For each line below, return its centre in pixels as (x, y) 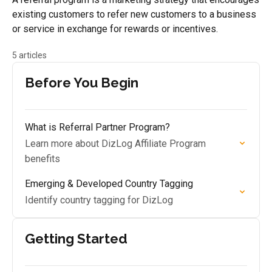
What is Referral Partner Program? (97, 127)
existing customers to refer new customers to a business (134, 14)
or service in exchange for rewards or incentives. (115, 29)
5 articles (29, 55)
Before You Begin (82, 83)
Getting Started (76, 239)
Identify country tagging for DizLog (99, 200)
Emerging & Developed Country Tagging (109, 184)
